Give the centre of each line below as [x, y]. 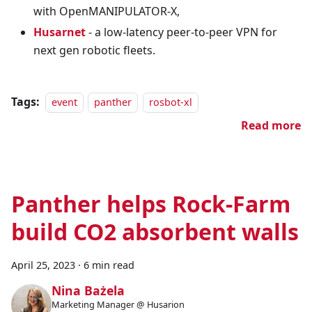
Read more [271, 126]
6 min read [109, 265]
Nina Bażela [88, 291]
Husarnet [60, 32]
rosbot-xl [170, 102]
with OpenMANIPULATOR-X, [107, 11]
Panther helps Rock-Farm [151, 204]
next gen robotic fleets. [94, 50]
